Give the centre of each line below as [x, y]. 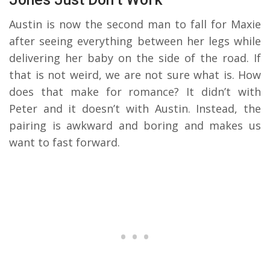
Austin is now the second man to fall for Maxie [135, 24]
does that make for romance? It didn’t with [135, 91]
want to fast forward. [64, 142]
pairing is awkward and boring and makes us [135, 125]
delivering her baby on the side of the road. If [135, 58]
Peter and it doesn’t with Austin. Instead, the [135, 108]
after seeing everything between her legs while [135, 41]
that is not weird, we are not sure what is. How [135, 74]
